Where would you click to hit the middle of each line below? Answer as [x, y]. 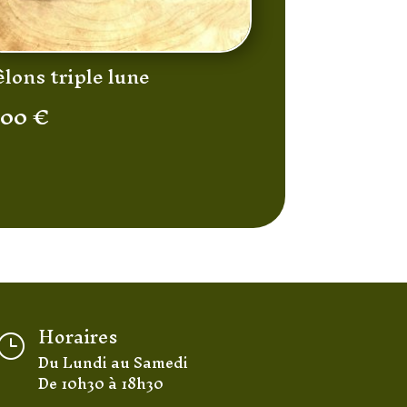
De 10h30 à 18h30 [101, 383]
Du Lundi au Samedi [114, 362]
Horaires [79, 336]
